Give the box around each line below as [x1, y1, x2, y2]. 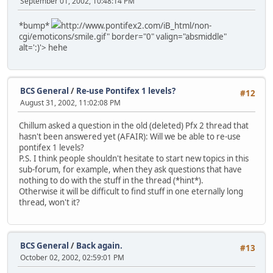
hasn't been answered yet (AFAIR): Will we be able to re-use [19, 131, 241, 143]
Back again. [76, 239, 122, 251]
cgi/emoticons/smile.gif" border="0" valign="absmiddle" [19, 31, 227, 43]
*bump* [19, 20, 51, 32]
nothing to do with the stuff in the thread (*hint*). [19, 175, 204, 186]
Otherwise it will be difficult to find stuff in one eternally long [19, 186, 243, 197]
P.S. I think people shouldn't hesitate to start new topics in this [19, 153, 249, 165]
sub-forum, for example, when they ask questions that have [19, 164, 242, 175]
